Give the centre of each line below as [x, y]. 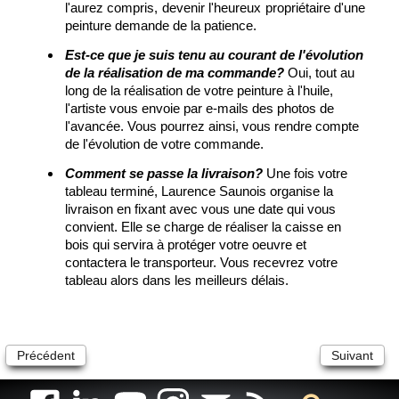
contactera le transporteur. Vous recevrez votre [201, 263]
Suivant [352, 356]
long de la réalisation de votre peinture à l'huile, [199, 91]
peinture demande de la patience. [161, 26]
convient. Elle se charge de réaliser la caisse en [203, 227]
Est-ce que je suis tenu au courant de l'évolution [214, 55]
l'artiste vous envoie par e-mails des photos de [199, 109]
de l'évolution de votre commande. [164, 144]
